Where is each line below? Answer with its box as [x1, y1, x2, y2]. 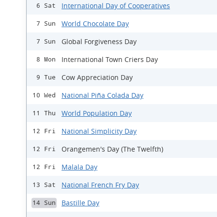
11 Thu [32, 109, 56, 117]
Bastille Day [62, 198, 99, 208]
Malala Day [62, 162, 97, 172]
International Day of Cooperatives [62, 1, 170, 11]
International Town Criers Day [62, 55, 158, 64]
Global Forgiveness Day [62, 37, 137, 46]
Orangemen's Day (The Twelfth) [62, 144, 163, 154]
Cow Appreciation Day [62, 73, 133, 82]
